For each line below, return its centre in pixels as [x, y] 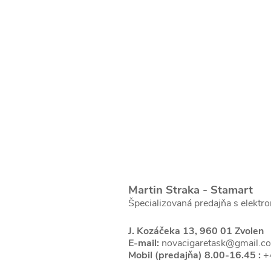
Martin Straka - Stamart [190, 190]
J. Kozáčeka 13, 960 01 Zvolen [196, 231]
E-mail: [143, 243]
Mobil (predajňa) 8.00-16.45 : [194, 255]
